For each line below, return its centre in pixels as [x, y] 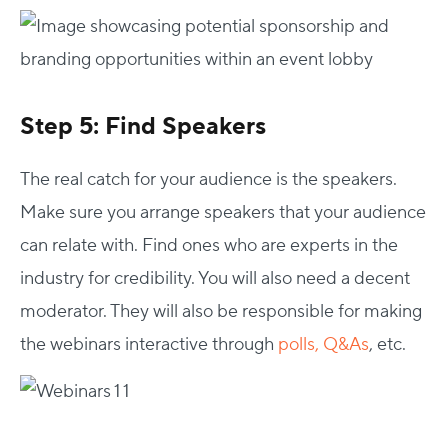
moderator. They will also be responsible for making [221, 311]
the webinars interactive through [149, 344]
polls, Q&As [323, 344]
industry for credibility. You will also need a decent [215, 278]
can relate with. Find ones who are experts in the [209, 245]
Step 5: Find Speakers [143, 126]
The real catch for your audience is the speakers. [208, 179]
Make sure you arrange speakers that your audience [223, 212]
